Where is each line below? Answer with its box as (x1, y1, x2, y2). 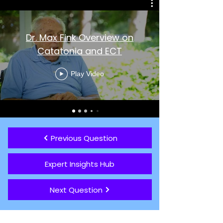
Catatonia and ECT (37, 44, 122, 57)
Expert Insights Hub (44, 158, 114, 169)
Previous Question (50, 132, 117, 143)
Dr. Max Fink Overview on (26, 31, 133, 44)
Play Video (71, 70, 104, 78)
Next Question (49, 184, 103, 195)
